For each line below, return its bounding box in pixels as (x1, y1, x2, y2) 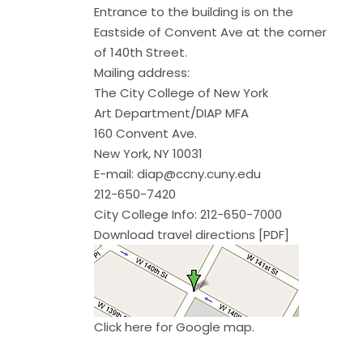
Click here (94, 318, 152, 336)
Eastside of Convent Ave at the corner (94, 23, 327, 41)
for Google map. (152, 318, 254, 336)
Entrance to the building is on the (94, 3, 293, 21)
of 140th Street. (94, 44, 187, 62)
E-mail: (94, 165, 137, 183)
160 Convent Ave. (94, 125, 197, 143)
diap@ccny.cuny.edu (137, 165, 261, 183)
